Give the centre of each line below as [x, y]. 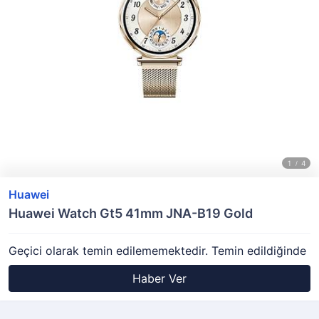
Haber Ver [159, 278]
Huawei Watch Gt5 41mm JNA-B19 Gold [131, 213]
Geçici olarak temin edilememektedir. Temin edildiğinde [157, 251]
